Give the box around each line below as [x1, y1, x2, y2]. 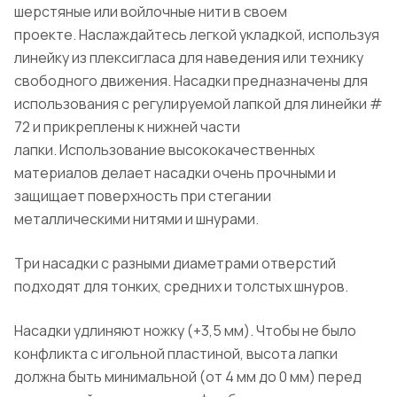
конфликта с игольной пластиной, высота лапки [14, 343, 338, 363]
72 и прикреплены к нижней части [14, 116, 240, 136]
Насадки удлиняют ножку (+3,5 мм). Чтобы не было [14, 320, 356, 340]
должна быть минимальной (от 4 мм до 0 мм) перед [14, 366, 362, 386]
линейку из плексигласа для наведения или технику [14, 47, 363, 67]
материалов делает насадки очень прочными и [14, 162, 336, 183]
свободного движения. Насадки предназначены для [14, 70, 368, 90]
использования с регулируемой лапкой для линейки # [14, 93, 383, 113]
